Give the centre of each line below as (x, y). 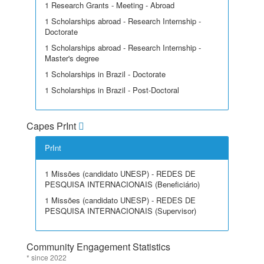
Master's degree (72, 58)
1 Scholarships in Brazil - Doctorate (105, 74)
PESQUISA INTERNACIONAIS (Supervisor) (121, 211)
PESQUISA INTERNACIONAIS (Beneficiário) (122, 184)
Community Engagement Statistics (98, 247)
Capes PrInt (52, 126)
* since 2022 (47, 257)
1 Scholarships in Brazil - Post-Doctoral (112, 90)
